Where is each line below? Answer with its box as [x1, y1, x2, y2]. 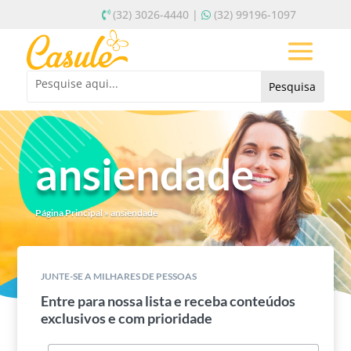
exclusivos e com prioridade [41, 309, 213, 327]
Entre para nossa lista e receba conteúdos [41, 291, 296, 309]
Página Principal [34, 206, 103, 219]
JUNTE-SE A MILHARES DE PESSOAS [41, 270, 197, 282]
